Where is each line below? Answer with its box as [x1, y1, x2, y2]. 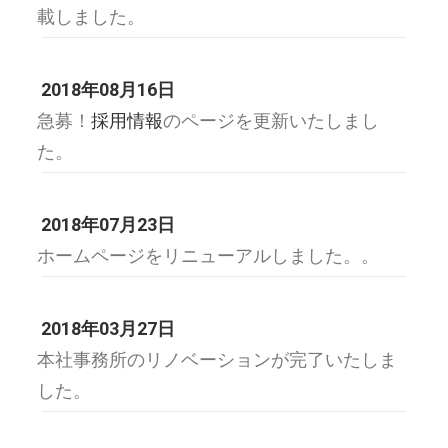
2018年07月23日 [41, 214, 175, 235]
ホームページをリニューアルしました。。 [37, 245, 379, 266]
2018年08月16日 [41, 79, 175, 100]
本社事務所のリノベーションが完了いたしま [37, 349, 397, 370]
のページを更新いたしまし [163, 110, 379, 131]
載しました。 [37, 6, 145, 27]
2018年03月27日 [41, 318, 175, 339]
